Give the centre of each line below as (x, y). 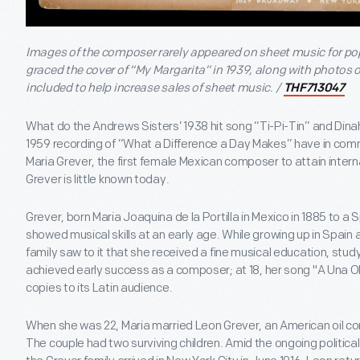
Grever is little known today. (98, 179)
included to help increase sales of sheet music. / (154, 88)
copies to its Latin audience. (99, 288)
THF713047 (314, 88)
